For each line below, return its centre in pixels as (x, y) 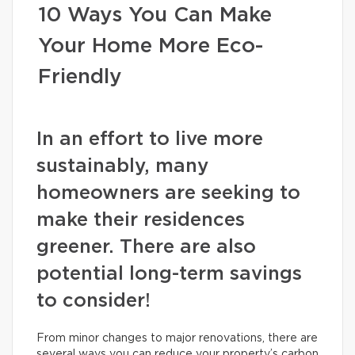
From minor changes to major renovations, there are (177, 338)
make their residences (141, 220)
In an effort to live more (150, 139)
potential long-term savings (169, 274)
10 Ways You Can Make (155, 15)
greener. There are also (146, 247)
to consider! (94, 301)
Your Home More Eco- (151, 46)
